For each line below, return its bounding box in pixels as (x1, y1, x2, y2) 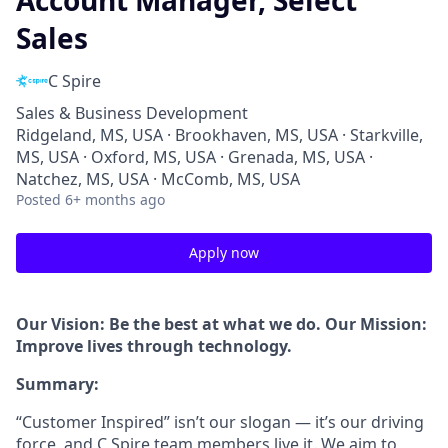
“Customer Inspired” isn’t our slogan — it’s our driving (16, 411, 424, 433)
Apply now (189, 243, 259, 262)
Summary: (16, 373, 99, 395)
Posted (16, 190, 61, 209)
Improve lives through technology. (16, 335, 292, 357)
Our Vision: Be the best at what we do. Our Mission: (16, 313, 427, 335)
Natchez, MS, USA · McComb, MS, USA (16, 168, 300, 190)
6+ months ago (65, 190, 165, 209)
